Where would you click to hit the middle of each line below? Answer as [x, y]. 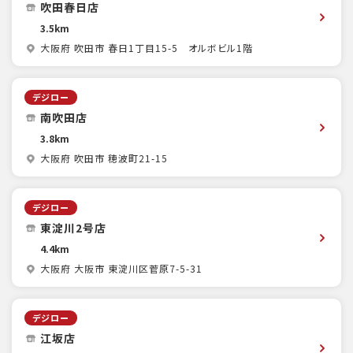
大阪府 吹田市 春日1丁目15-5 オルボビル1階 [147, 48]
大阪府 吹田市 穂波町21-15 [104, 158]
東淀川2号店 [73, 228]
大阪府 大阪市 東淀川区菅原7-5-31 [121, 269]
